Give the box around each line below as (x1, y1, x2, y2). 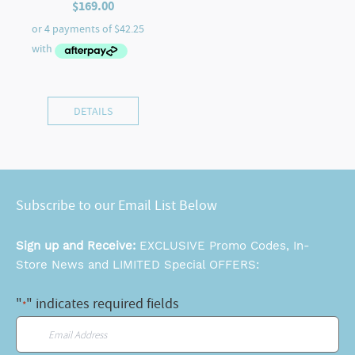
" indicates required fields (26, 295, 179, 314)
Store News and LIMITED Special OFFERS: (16, 258, 259, 273)
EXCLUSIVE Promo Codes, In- (139, 239, 310, 254)
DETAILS (74, 104, 113, 119)
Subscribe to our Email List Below (16, 197, 217, 216)
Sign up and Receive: (16, 239, 139, 254)
